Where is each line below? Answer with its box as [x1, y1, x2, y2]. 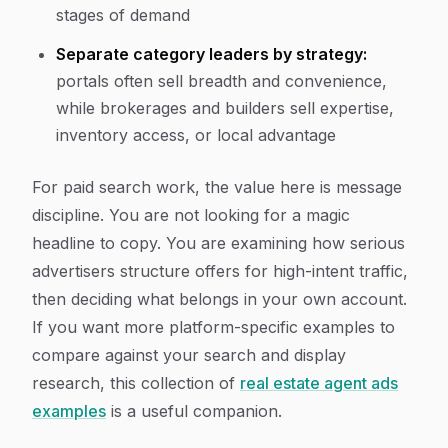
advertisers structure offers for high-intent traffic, [32, 261, 408, 281]
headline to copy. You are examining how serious [32, 233, 405, 253]
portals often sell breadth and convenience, [56, 71, 387, 91]
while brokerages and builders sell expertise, [56, 98, 394, 118]
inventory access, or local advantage [56, 125, 336, 145]
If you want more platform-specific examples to [32, 317, 395, 337]
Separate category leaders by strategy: [56, 44, 367, 64]
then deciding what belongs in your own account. [32, 289, 407, 309]
